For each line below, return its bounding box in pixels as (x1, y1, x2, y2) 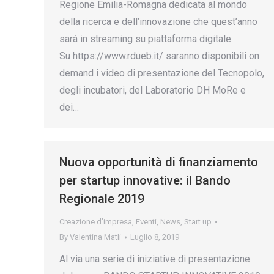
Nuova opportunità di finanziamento (59, 155, 258, 169)
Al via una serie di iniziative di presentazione (59, 253, 250, 265)
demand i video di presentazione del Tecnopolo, (59, 67, 264, 80)
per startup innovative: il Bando (59, 173, 231, 188)
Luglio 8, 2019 (130, 232, 179, 242)
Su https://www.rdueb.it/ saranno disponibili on (59, 50, 259, 62)
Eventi (136, 217, 157, 226)
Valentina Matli (70, 232, 121, 242)
